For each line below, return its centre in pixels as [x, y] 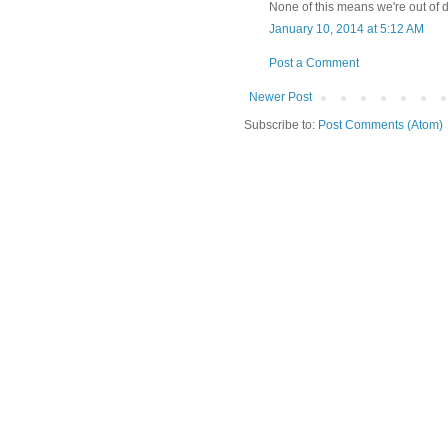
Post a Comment [314, 62]
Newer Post [280, 96]
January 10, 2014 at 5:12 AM [346, 28]
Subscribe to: [281, 124]
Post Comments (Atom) [380, 124]
